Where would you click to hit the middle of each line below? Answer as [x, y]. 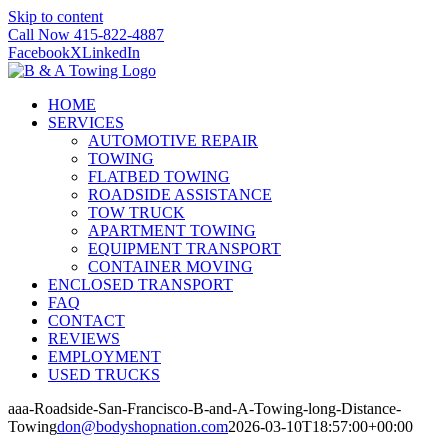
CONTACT [86, 320]
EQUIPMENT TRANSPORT [184, 248]
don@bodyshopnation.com [142, 426]
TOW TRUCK [136, 212]
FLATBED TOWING [159, 176]
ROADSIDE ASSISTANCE [180, 194]
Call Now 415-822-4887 [86, 34]
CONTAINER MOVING [170, 266]
